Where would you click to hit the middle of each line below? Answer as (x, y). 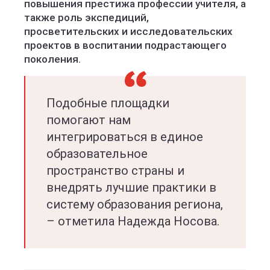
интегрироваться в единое (125, 137)
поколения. (55, 59)
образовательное (97, 154)
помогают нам (89, 120)
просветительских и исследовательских (128, 31)
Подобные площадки (108, 103)
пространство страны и (115, 171)
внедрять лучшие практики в (131, 187)
